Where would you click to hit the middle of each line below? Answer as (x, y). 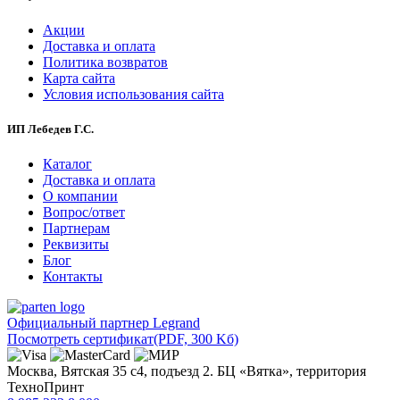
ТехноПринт (46, 387)
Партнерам (76, 228)
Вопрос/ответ (84, 212)
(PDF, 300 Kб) (196, 338)
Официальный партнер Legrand (104, 322)
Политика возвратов (105, 62)
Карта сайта (79, 78)
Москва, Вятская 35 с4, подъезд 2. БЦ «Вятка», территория (187, 371)
